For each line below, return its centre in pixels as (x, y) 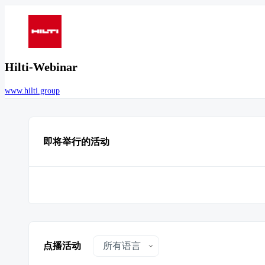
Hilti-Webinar (41, 67)
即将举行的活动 (76, 141)
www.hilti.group (32, 91)
